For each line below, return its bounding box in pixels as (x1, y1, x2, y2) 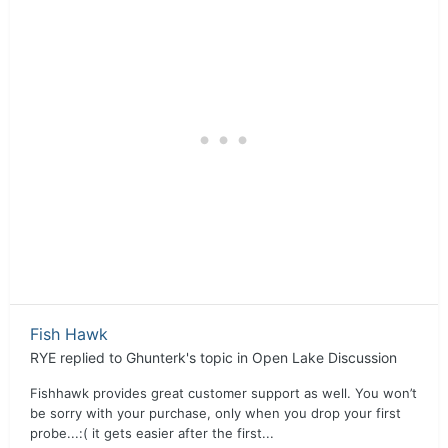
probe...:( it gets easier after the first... (30, 425, 274, 441)
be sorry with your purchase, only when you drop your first (30, 405, 401, 421)
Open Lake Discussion (252, 349, 397, 366)
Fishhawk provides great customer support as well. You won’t (30, 385, 417, 401)
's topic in (186, 349, 252, 366)
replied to (56, 349, 126, 366)
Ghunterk (126, 349, 186, 366)
